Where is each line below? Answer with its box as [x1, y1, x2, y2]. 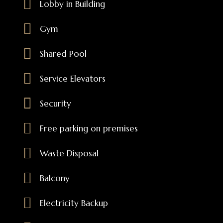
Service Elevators [39, 73, 106, 84]
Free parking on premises [39, 123, 138, 134]
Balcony [39, 173, 70, 184]
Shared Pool [39, 48, 87, 59]
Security [39, 98, 71, 109]
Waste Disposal [39, 148, 99, 159]
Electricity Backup [39, 198, 108, 209]
